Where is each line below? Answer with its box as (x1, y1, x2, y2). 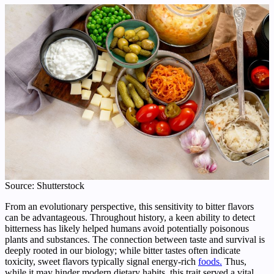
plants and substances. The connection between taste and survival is (5, 234, 265, 245)
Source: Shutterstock (5, 180, 84, 191)
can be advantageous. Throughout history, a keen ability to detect (5, 212, 255, 223)
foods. (198, 256, 222, 267)
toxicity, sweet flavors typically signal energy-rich (5, 256, 198, 267)
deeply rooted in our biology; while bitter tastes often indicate (5, 245, 240, 256)
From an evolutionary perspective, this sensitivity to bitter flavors (5, 201, 254, 212)
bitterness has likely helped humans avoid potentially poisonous (5, 223, 249, 234)
